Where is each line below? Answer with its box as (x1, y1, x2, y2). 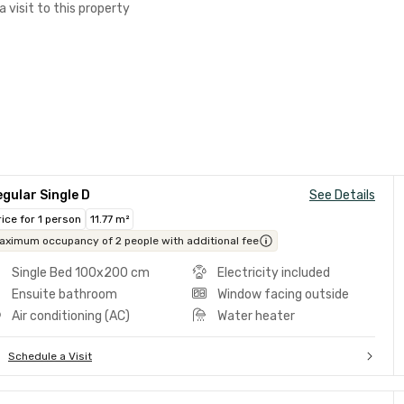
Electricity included (216, 265, 330, 280)
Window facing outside (216, 287, 349, 302)
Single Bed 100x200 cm (12, 265, 150, 280)
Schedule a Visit (8, 350, 92, 363)
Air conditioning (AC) (12, 308, 130, 324)
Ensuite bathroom (12, 287, 117, 302)
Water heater (216, 308, 295, 324)
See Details (309, 188, 375, 203)
